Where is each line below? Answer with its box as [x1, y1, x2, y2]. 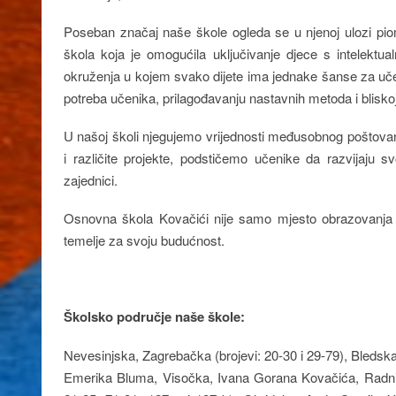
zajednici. [64, 171, 118, 189]
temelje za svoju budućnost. [64, 231, 225, 249]
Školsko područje [64, 307, 171, 326]
